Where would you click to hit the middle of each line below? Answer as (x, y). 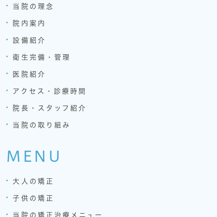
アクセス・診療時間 (50, 91)
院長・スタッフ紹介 (50, 108)
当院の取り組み (42, 125)
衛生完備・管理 (42, 57)
